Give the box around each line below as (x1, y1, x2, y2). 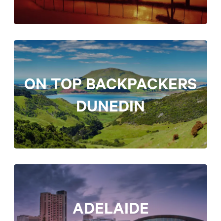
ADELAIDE (72, 197, 149, 218)
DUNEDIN (76, 95, 145, 115)
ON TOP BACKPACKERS (24, 73, 197, 93)
